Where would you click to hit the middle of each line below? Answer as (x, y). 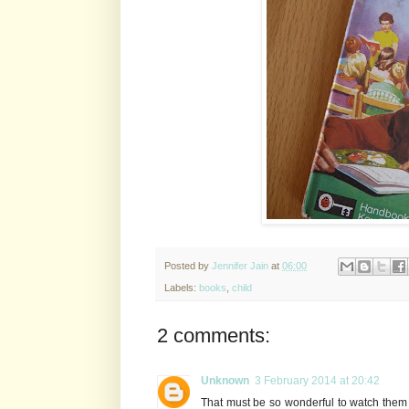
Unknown (225, 380)
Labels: (182, 287)
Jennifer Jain (240, 265)
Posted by (188, 265)
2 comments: (214, 335)
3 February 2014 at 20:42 (317, 380)
